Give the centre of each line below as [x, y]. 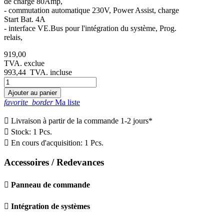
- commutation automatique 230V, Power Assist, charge [91, 10]
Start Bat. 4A [25, 19]
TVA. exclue [24, 63]
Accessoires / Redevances [54, 162]
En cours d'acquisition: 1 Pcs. [56, 142]
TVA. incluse [51, 72]
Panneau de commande [50, 184]
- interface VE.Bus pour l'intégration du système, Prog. [90, 28]
